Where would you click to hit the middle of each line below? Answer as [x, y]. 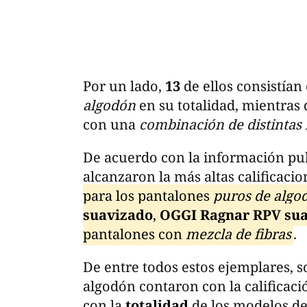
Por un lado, [124, 86]
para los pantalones [148, 195]
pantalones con [134, 234]
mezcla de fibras [238, 234]
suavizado [118, 214]
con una [109, 124]
